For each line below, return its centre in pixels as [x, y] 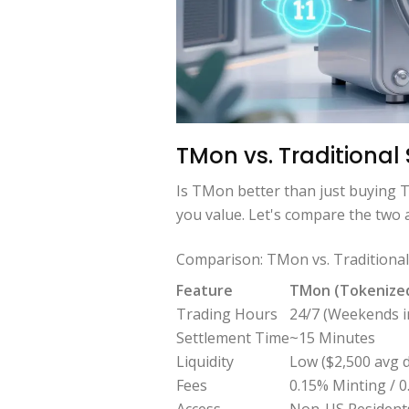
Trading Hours [227, 314]
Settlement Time [233, 337]
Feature [204, 290]
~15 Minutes [332, 337]
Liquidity [205, 361]
